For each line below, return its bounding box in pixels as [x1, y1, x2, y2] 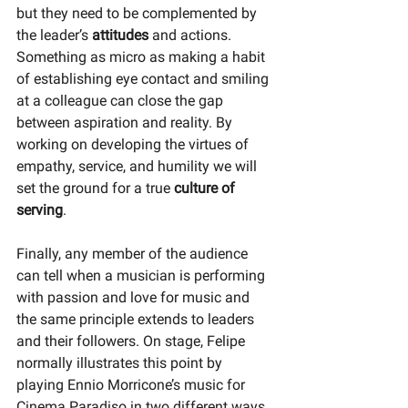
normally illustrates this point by [16, 353, 226, 372]
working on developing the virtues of [16, 135, 252, 153]
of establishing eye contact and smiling [16, 69, 272, 87]
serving [16, 200, 63, 219]
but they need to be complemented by [16, 4, 260, 22]
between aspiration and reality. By [16, 113, 236, 131]
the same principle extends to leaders [16, 310, 258, 328]
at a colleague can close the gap [16, 91, 227, 109]
